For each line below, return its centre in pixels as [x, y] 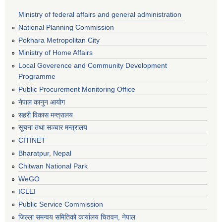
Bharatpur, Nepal [45, 153]
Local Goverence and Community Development [93, 66]
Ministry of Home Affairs [55, 53]
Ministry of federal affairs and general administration [100, 15]
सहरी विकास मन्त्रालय [46, 115]
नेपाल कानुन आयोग [42, 102]
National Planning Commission [66, 27]
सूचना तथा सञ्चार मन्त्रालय [53, 128]
